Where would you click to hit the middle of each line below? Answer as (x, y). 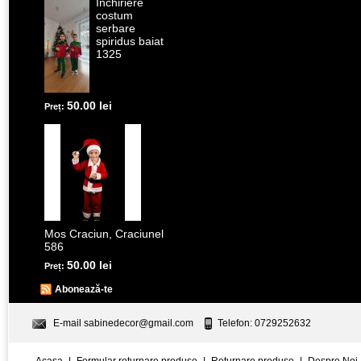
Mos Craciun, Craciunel (104, 234)
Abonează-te (84, 290)
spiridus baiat (130, 41)
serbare (116, 28)
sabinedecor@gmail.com (139, 324)
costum (114, 15)
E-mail (68, 324)
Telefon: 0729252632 (264, 324)
